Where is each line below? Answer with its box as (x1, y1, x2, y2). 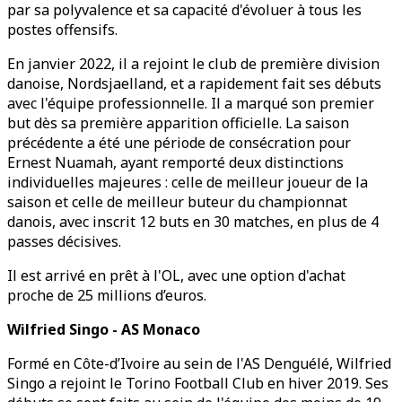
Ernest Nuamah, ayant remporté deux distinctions (7, 153, 344, 172)
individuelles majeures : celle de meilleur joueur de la (7, 172, 368, 192)
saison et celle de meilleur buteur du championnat (7, 192, 347, 212)
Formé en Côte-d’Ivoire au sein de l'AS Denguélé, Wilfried (7, 354, 391, 373)
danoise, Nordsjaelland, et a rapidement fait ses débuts (7, 74, 381, 93)
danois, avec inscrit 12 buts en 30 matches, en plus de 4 (7, 212, 379, 232)
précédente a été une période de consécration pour (7, 133, 351, 153)
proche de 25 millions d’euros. (7, 285, 206, 305)
